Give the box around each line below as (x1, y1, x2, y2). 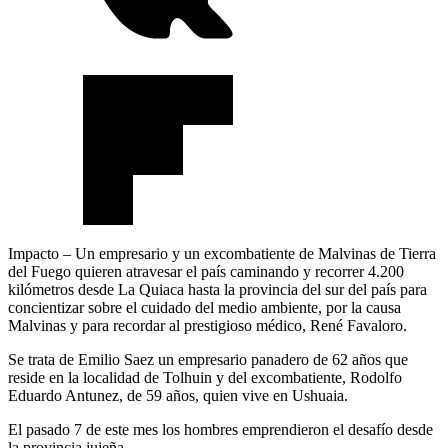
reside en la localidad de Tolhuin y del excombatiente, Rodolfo (8, 369, 402, 387)
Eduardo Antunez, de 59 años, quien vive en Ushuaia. (8, 387, 348, 405)
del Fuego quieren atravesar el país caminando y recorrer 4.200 (8, 263, 404, 281)
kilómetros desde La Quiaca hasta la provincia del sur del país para (8, 281, 427, 299)
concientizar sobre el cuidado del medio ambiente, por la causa (8, 299, 401, 317)
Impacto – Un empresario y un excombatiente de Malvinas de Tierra (8, 245, 436, 263)
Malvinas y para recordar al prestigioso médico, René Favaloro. (8, 317, 407, 335)
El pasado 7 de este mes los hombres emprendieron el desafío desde (8, 421, 433, 439)
